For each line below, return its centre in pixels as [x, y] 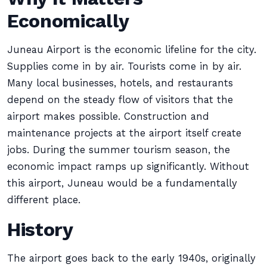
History [40, 229]
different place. [44, 200]
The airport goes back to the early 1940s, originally [131, 258]
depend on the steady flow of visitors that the [120, 100]
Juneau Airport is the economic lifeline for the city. [132, 50]
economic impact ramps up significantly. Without [128, 167]
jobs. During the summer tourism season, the [119, 150]
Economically [68, 21]
